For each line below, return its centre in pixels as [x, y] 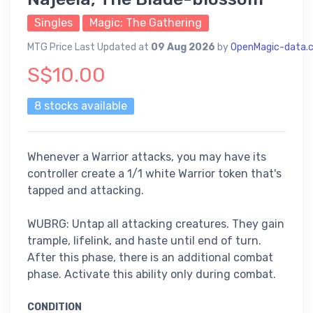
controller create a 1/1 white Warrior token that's [154, 174]
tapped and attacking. [86, 191]
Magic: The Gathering [146, 23]
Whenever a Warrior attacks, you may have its [147, 157]
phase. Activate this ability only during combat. [152, 275]
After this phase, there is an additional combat [150, 258]
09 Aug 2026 [183, 48]
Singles [53, 23]
